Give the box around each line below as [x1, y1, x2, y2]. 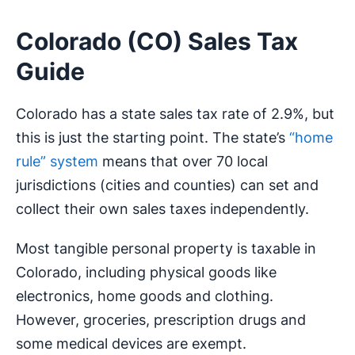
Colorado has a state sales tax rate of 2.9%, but [16, 105, 334, 123]
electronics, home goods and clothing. [16, 288, 273, 305]
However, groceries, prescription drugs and [16, 311, 306, 329]
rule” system [16, 153, 98, 170]
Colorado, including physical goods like [16, 264, 277, 281]
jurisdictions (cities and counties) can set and [16, 177, 319, 194]
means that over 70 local [98, 153, 268, 170]
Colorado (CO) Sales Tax [16, 27, 298, 56]
